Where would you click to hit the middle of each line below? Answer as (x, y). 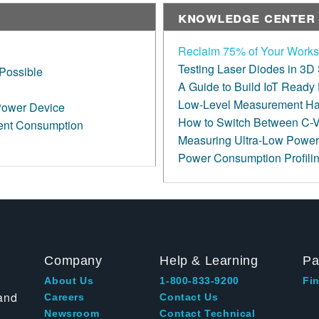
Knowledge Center (246, 16)
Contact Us (189, 297)
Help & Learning (209, 260)
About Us (69, 280)
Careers (64, 297)
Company (73, 260)
